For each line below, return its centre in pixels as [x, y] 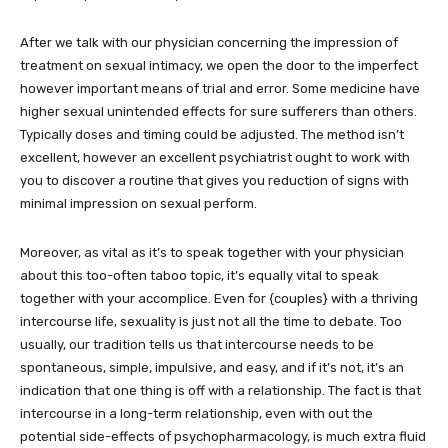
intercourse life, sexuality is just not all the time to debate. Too [211, 322]
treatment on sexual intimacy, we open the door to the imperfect [219, 66]
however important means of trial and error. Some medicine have [220, 89]
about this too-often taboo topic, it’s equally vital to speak [199, 276]
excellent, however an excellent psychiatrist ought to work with [215, 158]
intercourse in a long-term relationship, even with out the [196, 414]
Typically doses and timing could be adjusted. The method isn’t [212, 135]
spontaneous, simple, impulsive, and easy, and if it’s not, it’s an [212, 368]
